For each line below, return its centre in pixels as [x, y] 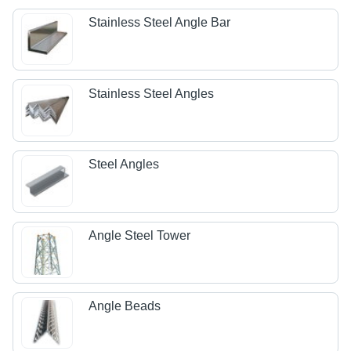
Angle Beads [125, 306]
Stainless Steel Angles [152, 93]
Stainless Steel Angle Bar [160, 23]
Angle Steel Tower [140, 235]
